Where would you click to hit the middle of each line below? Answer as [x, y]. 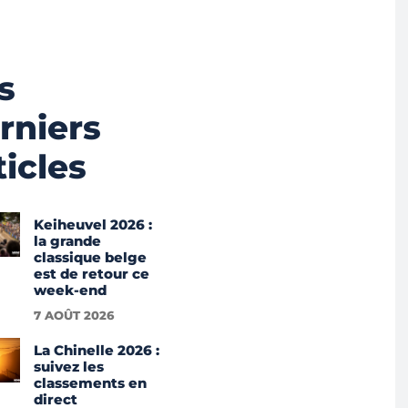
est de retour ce [91, 274]
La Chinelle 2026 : [96, 351]
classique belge [90, 258]
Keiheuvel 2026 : [92, 225]
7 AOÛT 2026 [73, 316]
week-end [70, 291]
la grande [67, 241]
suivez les [68, 367]
